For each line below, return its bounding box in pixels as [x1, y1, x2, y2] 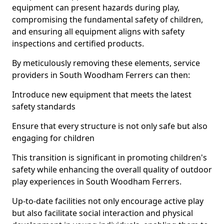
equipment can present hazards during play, [12, 2, 179, 13]
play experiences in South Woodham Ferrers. [12, 176, 181, 187]
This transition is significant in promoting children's [12, 152, 207, 163]
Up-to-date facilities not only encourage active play [12, 195, 203, 206]
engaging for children [12, 132, 94, 143]
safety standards [12, 101, 75, 112]
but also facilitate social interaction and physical [12, 207, 193, 218]
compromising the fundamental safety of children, [12, 14, 203, 25]
